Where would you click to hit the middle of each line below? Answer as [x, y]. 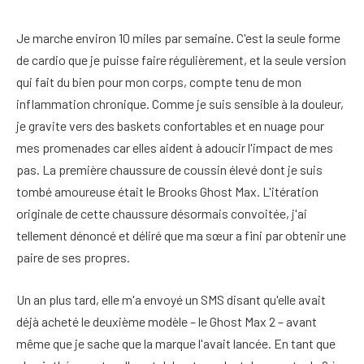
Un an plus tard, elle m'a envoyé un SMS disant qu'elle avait [171, 299]
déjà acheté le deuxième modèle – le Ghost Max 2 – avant [167, 321]
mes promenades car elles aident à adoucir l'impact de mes [175, 147]
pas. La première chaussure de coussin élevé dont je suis [169, 169]
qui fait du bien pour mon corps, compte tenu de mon [159, 82]
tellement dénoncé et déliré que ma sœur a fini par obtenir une [181, 235]
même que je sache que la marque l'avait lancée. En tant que [176, 343]
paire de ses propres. [73, 257]
